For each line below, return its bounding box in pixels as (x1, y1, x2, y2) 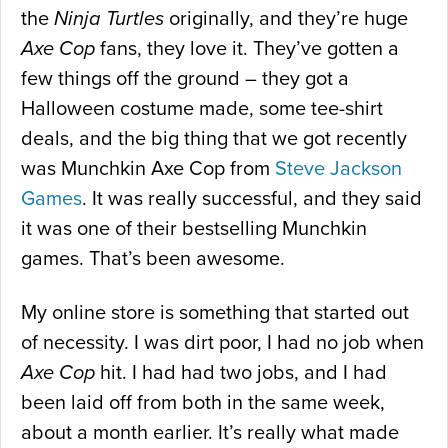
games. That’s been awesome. (21, 247, 285, 272)
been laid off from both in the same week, (21, 391, 385, 416)
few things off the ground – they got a (21, 67, 349, 92)
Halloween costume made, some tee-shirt (21, 97, 383, 122)
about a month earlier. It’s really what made (21, 421, 399, 446)
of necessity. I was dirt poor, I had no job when (21, 331, 424, 356)
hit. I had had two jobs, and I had (95, 361, 387, 386)
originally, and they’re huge (164, 7, 408, 32)
